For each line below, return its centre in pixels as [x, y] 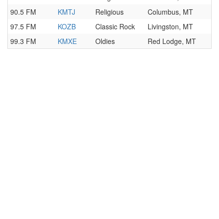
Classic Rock [115, 26]
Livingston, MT [170, 26]
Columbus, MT [170, 12]
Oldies [105, 41]
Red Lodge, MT [172, 41]
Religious [109, 12]
